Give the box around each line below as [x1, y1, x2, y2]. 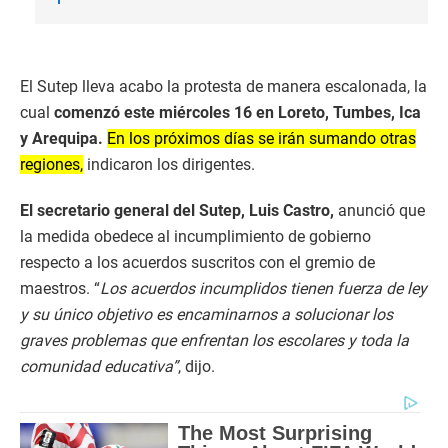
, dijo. [178, 357, 215, 376]
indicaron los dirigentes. [83, 155, 255, 174]
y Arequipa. [20, 129, 103, 148]
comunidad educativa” [20, 357, 178, 376]
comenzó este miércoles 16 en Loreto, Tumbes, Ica [50, 103, 421, 122]
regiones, [20, 155, 83, 174]
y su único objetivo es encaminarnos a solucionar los [20, 305, 393, 324]
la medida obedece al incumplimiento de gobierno [20, 227, 371, 246]
